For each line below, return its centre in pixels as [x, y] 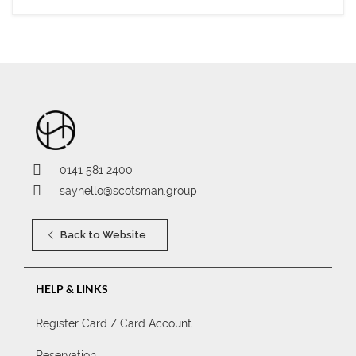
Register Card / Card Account [114, 323]
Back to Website [102, 235]
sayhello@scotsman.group [128, 191]
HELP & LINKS [72, 289]
